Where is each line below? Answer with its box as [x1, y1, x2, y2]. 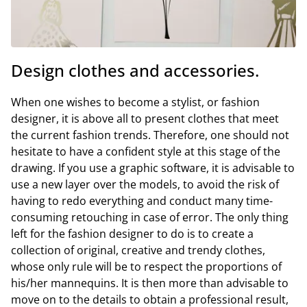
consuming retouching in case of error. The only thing [11, 209, 288, 225]
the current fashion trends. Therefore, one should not [11, 127, 289, 143]
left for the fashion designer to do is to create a [11, 225, 254, 241]
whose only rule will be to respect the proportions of [11, 258, 282, 274]
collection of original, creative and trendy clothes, [11, 242, 265, 258]
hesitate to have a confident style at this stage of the [11, 143, 280, 159]
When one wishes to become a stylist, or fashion [11, 94, 260, 110]
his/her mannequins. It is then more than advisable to [11, 275, 288, 291]
